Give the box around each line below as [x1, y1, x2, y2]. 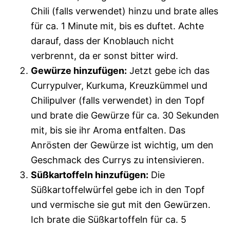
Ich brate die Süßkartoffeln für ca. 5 [31, 214, 186, 225]
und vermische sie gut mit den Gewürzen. [31, 199, 210, 210]
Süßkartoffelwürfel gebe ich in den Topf [31, 184, 205, 195]
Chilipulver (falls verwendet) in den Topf [31, 94, 205, 106]
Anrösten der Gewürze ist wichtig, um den [31, 139, 214, 150]
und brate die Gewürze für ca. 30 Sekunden [31, 109, 219, 121]
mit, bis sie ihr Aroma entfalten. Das [31, 124, 185, 136]
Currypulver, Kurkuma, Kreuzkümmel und [31, 80, 207, 91]
